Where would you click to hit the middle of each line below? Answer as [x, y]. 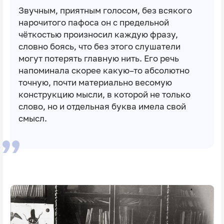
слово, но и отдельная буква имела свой [102, 106]
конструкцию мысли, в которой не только [104, 94]
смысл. [33, 118]
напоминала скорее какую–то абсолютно [104, 70]
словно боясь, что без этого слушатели [99, 46]
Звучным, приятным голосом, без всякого [105, 10]
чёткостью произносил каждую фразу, [98, 34]
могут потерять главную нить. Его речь [98, 58]
